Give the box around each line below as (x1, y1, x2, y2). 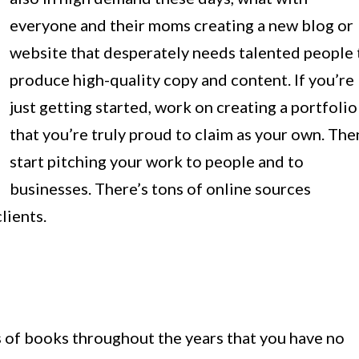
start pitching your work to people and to (10, 151, 304, 171)
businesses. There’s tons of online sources (10, 179, 311, 198)
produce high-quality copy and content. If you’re (10, 70, 354, 89)
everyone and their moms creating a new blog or (10, 15, 353, 34)
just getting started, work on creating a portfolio (10, 97, 357, 116)
